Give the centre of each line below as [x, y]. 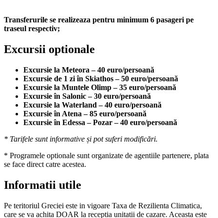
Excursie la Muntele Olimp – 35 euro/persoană [100, 87]
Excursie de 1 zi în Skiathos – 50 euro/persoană [101, 78]
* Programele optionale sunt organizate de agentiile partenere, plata [106, 155]
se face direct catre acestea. [45, 164]
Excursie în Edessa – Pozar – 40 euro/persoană [100, 122]
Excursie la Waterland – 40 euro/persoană [92, 105]
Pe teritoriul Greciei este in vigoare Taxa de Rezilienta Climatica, [103, 205]
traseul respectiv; [32, 28]
